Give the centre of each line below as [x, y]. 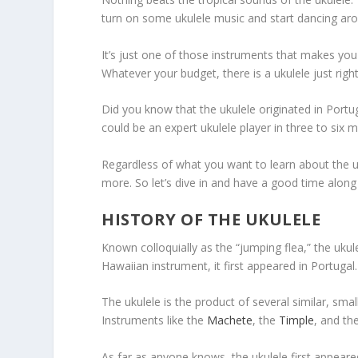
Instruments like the [155, 320]
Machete [230, 320]
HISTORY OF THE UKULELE [211, 219]
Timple [297, 320]
